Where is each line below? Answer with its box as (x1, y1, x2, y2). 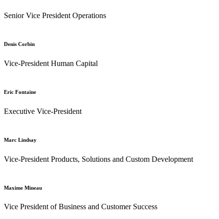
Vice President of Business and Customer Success (4, 202, 157, 211)
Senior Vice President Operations (4, 11, 106, 20)
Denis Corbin (4, 41, 35, 47)
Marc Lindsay (4, 136, 37, 143)
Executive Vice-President (4, 107, 82, 115)
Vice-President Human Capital (4, 59, 98, 67)
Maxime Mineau (4, 184, 42, 191)
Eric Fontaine (4, 88, 36, 95)
